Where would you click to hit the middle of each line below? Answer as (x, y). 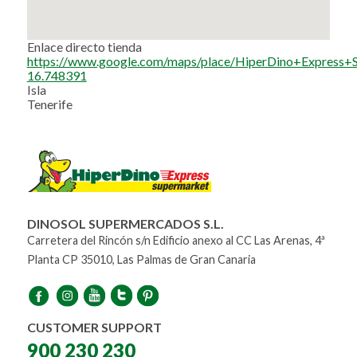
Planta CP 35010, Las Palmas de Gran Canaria (141, 259)
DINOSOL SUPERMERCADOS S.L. (125, 223)
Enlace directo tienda (84, 46)
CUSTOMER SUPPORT (94, 327)
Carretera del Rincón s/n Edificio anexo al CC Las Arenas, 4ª (176, 240)
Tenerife (49, 104)
